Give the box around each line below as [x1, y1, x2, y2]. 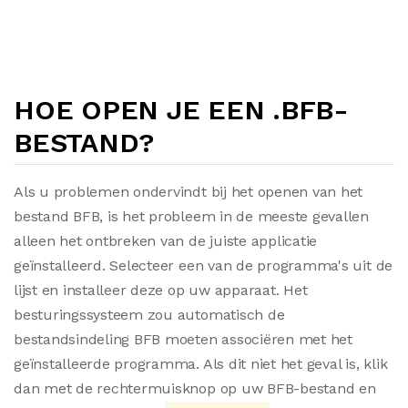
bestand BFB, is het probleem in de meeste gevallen [14, 208, 370, 225]
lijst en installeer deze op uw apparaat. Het [14, 281, 308, 299]
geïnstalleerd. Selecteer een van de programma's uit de [14, 257, 393, 274]
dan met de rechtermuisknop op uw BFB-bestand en [14, 380, 376, 397]
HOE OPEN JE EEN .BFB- [14, 94, 349, 126]
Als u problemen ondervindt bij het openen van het [14, 183, 363, 200]
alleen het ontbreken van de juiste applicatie [14, 232, 318, 250]
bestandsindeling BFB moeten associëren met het [14, 331, 352, 348]
